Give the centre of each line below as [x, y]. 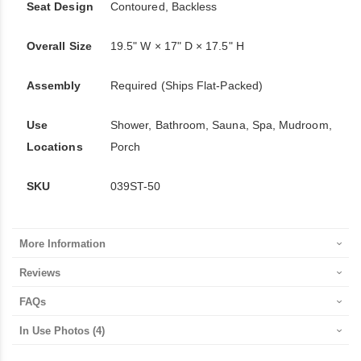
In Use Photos [56, 331]
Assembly [54, 85]
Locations [55, 147]
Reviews [40, 273]
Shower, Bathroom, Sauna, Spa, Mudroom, [221, 125]
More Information [62, 244]
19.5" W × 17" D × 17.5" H [177, 46]
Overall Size [59, 46]
